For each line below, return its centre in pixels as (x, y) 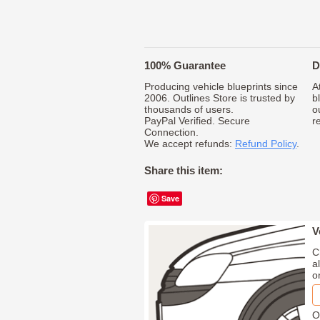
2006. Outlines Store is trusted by (220, 98)
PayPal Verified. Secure (197, 121)
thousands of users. (189, 110)
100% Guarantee (185, 66)
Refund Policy (266, 144)
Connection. (171, 132)
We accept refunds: (190, 144)
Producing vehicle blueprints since (221, 87)
